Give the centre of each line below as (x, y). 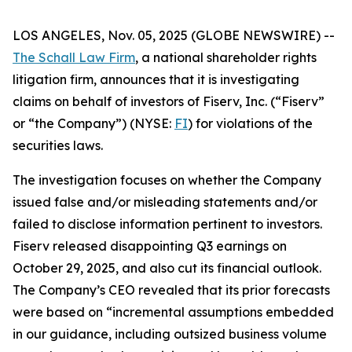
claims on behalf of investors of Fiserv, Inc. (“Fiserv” (169, 101)
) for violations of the (250, 123)
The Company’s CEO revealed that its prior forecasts (171, 290)
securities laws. (58, 145)
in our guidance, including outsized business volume (170, 334)
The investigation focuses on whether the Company (167, 180)
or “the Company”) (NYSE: (93, 123)
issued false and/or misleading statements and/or (165, 202)
